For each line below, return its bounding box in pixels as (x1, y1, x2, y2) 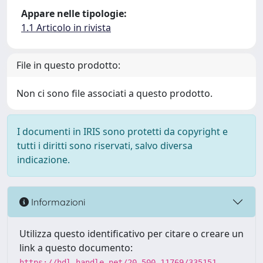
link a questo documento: (19, 241, 133, 254)
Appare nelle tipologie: (21, 7, 127, 20)
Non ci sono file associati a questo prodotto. (16, 87, 213, 100)
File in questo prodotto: (16, 59, 120, 72)
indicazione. (17, 153, 70, 166)
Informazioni (29, 195, 85, 208)
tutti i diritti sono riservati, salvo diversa (17, 139, 193, 152)
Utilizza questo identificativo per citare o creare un (19, 227, 244, 240)
